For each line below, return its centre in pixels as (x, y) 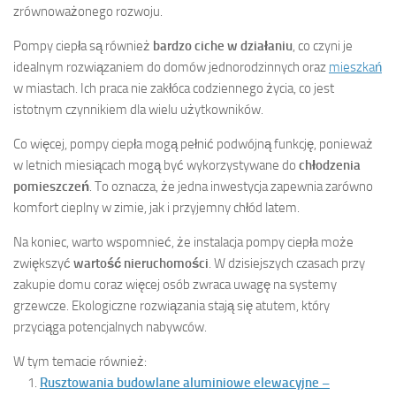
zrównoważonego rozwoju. (88, 12)
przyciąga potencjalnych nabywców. (110, 327)
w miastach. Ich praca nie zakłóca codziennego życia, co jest (174, 89)
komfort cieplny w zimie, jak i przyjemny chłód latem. (156, 208)
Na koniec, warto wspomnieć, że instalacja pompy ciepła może (183, 243)
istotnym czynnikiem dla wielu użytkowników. (138, 110)
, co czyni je (323, 46)
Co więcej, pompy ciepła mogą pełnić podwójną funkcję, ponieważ (193, 145)
